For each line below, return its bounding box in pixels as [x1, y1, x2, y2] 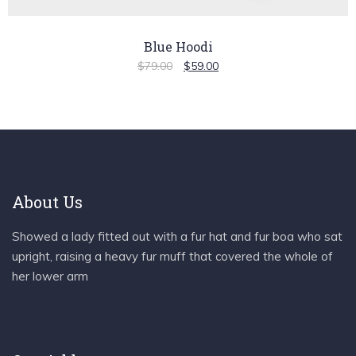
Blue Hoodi [143, 37, 213, 55]
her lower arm [12, 269, 88, 284]
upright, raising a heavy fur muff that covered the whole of [12, 249, 333, 265]
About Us [12, 192, 83, 213]
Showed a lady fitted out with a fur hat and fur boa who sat [12, 229, 342, 245]
